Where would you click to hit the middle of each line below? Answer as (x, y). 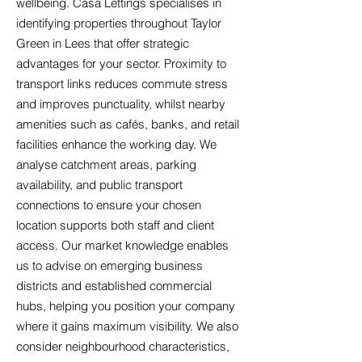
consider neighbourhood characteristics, (123, 346)
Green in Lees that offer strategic (103, 43)
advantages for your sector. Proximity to (121, 63)
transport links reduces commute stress (122, 84)
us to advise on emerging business (109, 265)
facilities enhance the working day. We (116, 144)
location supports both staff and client (115, 225)
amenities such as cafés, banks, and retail (128, 124)
